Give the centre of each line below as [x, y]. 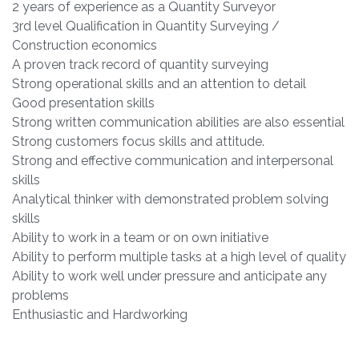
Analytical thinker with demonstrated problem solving [170, 200]
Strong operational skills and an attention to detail [159, 84]
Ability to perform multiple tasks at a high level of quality [179, 257]
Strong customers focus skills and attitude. [138, 142]
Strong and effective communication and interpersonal [173, 161]
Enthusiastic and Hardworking [100, 315]
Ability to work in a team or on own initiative [140, 238]
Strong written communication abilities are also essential [178, 123]
